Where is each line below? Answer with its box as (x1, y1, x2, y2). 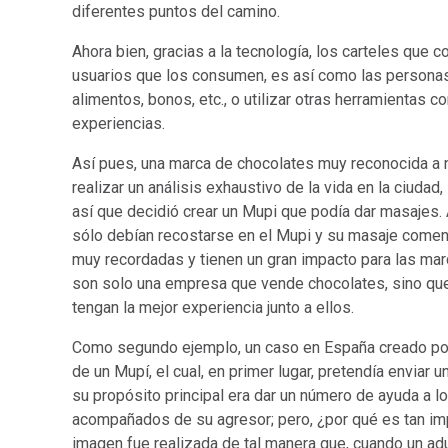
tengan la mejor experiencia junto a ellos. (72, 298, 354, 318)
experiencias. (72, 114, 165, 134)
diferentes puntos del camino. (72, 2, 280, 22)
